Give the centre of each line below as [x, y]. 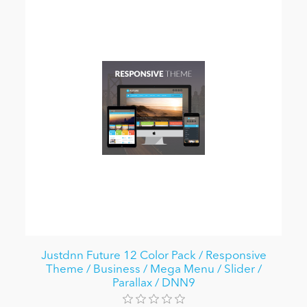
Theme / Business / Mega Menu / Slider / [153, 270]
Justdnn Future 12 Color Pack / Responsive [153, 256]
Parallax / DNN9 [153, 284]
